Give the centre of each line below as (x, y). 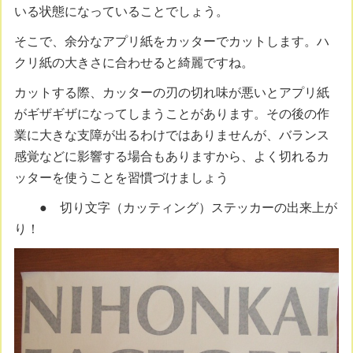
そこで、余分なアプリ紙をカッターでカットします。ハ (172, 41)
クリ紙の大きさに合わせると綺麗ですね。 (134, 62)
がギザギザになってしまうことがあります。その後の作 (172, 113)
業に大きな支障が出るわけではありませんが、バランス (172, 135)
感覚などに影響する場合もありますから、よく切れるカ (172, 156)
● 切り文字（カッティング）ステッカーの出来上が (176, 208)
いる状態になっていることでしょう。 (122, 11)
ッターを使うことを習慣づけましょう (122, 177)
